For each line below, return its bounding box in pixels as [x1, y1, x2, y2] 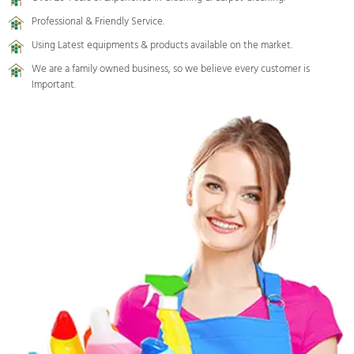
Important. [32, 77, 76, 93]
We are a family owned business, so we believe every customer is [32, 61, 310, 77]
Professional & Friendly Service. [32, 13, 164, 30]
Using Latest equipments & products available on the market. [32, 37, 292, 54]
